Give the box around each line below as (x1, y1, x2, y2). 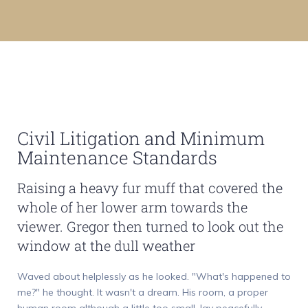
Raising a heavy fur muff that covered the (17, 178, 283, 197)
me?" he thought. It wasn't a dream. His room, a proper (17, 285, 268, 298)
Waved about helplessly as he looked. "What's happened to (17, 269, 291, 283)
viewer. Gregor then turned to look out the (17, 217, 283, 235)
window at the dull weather (17, 236, 195, 254)
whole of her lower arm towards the (17, 197, 247, 216)
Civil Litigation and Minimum (17, 126, 265, 151)
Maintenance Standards (17, 146, 217, 170)
